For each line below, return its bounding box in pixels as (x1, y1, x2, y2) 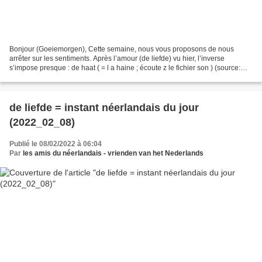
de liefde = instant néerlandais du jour (9, 101, 199, 113)
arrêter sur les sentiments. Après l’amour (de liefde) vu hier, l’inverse (9, 54, 225, 63)
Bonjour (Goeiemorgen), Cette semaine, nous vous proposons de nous (9, 44, 234, 53)
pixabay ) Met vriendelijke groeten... (9, 73, 122, 81)
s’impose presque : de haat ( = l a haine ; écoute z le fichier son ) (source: (9, 63, 240, 72)
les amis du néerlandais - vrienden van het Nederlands (23, 149, 204, 157)
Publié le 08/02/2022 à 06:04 (9, 139, 102, 148)
